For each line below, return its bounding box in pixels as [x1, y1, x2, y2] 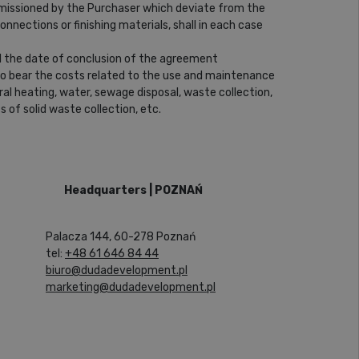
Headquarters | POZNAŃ [63, 183, 203, 197]
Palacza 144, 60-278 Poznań [46, 229, 196, 244]
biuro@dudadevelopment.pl [46, 263, 188, 277]
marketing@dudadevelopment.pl [46, 280, 216, 294]
